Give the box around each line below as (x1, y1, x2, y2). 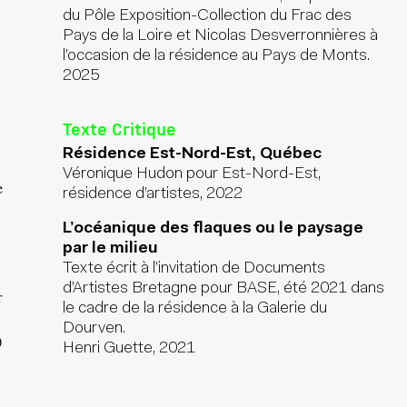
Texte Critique (63, 117, 177, 139)
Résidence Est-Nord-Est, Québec (63, 146, 323, 163)
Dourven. (63, 321, 126, 337)
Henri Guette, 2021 (63, 341, 196, 357)
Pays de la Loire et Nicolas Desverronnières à (63, 28, 379, 45)
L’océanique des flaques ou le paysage (63, 221, 364, 237)
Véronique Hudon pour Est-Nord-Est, (63, 166, 322, 183)
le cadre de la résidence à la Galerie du (63, 301, 328, 317)
